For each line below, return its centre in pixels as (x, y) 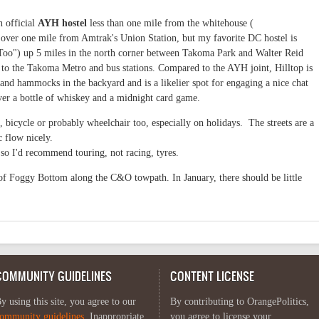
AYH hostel (62, 23)
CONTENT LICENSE (212, 276)
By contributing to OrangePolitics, (240, 301)
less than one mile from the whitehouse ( (170, 23)
